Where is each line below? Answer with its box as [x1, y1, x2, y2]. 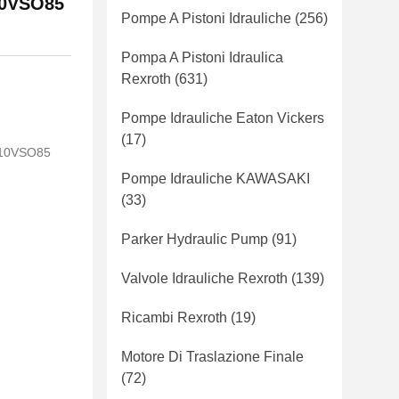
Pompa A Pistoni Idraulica [121, 50, 283, 65]
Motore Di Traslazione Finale [121, 349, 304, 364]
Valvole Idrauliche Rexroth [121, 271, 288, 286]
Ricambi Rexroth [121, 310, 227, 325]
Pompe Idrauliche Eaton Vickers [121, 110, 324, 126]
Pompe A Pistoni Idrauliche [121, 11, 291, 26]
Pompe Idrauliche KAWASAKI [121, 171, 310, 186]
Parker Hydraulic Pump [121, 232, 268, 247]
